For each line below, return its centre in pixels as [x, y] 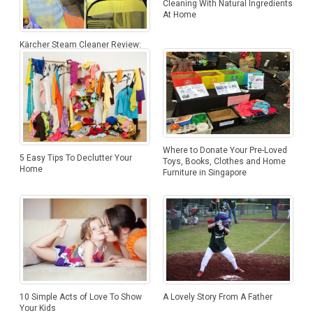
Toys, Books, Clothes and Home [224, 161]
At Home [179, 15]
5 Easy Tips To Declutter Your [75, 158]
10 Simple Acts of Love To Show [80, 297]
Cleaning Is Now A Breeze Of [75, 56]
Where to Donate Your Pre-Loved [225, 150]
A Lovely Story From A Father [217, 297]
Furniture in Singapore [204, 172]
